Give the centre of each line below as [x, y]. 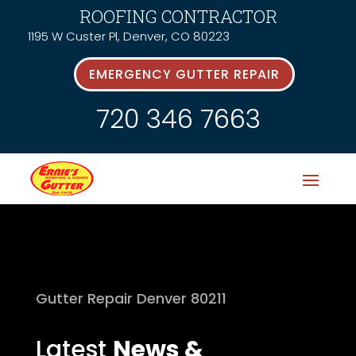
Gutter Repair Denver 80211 [131, 298]
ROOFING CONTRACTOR [178, 16]
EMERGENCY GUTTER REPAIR [184, 74]
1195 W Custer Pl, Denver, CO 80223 [129, 36]
